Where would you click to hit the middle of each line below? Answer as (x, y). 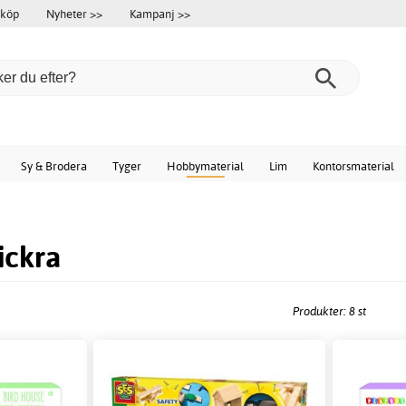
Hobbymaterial (205, 166)
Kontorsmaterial (353, 166)
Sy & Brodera (54, 166)
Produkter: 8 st (329, 311)
